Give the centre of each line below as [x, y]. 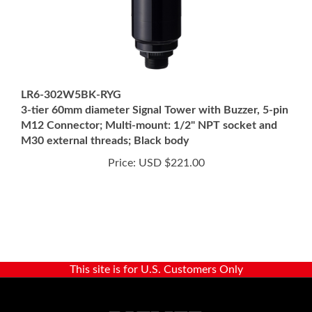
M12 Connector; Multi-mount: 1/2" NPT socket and [149, 101]
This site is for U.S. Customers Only [156, 245]
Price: [122, 139]
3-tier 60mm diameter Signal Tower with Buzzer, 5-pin [155, 86]
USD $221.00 [170, 139]
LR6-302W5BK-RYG [71, 70]
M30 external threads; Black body [105, 116]
